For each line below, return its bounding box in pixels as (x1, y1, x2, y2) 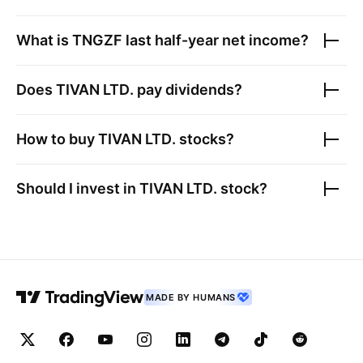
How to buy (16, 130, 98, 147)
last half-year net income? (122, 32, 309, 49)
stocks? (176, 130, 234, 147)
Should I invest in (16, 180, 139, 197)
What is (16, 32, 72, 49)
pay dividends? (134, 81, 242, 98)
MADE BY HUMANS (146, 292, 236, 303)
